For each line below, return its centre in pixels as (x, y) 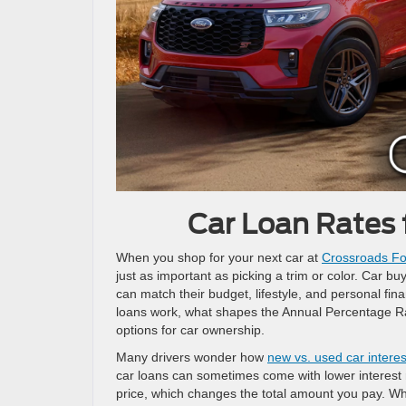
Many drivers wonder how (192, 357)
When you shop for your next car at (219, 257)
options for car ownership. (190, 329)
